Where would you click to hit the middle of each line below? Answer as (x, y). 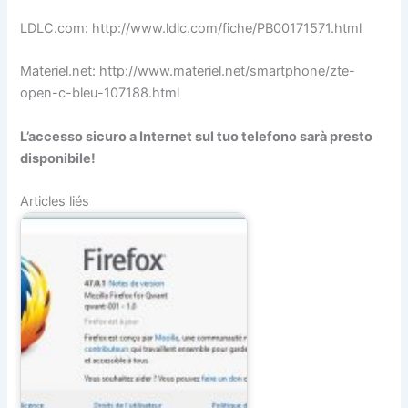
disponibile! (58, 158)
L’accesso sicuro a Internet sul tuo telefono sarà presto (197, 136)
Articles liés (55, 202)
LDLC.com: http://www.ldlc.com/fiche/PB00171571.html (191, 29)
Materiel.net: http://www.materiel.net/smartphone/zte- (188, 71)
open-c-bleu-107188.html (100, 93)
